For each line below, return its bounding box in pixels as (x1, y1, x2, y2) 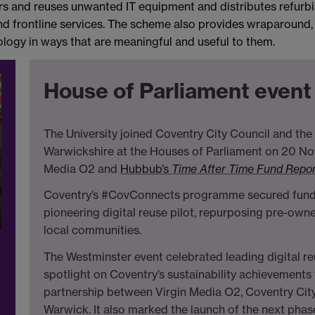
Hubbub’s (120, 161, 172, 176)
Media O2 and (44, 161, 121, 176)
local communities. (44, 223, 142, 238)
